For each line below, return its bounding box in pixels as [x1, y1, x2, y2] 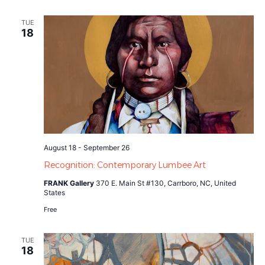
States [43, 188, 65, 197]
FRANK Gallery [43, 178, 96, 188]
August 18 [43, 143, 76, 152]
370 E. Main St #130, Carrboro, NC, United [95, 178, 236, 188]
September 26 [83, 143, 130, 152]
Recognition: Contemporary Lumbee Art [43, 159, 206, 170]
